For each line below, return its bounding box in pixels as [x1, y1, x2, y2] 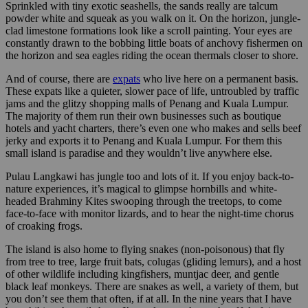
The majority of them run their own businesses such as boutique [5, 109, 281, 122]
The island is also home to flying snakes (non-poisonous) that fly [5, 243, 285, 255]
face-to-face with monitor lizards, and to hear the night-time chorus [5, 207, 294, 219]
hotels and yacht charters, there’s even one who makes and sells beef [5, 122, 301, 134]
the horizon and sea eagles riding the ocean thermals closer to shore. [5, 49, 298, 61]
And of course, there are [5, 72, 113, 85]
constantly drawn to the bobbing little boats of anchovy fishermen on [5, 36, 302, 49]
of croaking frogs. [5, 219, 82, 232]
